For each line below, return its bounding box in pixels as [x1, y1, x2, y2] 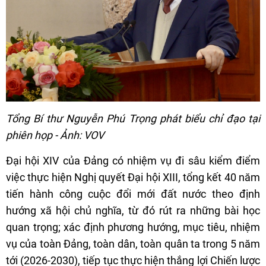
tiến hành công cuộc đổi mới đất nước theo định [6, 188, 260, 201]
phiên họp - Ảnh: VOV [6, 129, 104, 142]
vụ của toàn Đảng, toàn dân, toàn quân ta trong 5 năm [6, 237, 260, 251]
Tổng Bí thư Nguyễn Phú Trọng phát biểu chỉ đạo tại [6, 112, 260, 125]
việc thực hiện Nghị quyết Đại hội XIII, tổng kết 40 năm [6, 171, 260, 184]
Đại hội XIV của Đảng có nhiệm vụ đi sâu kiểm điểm [6, 154, 260, 167]
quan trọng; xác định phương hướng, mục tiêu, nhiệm [6, 221, 260, 234]
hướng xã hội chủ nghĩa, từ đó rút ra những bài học [6, 204, 260, 217]
